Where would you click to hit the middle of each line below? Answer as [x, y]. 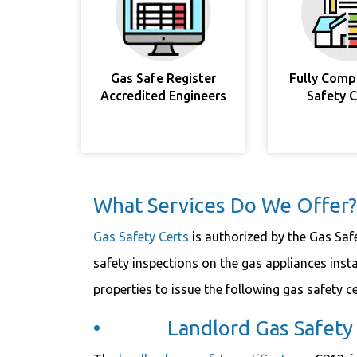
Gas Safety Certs [141, 237]
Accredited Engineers [163, 96]
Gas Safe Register [163, 78]
